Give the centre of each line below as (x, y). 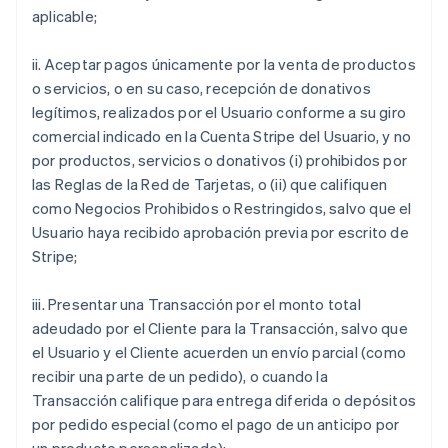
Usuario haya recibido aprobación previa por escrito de (220, 232)
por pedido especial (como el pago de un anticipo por (216, 424)
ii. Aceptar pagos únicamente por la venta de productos (224, 64)
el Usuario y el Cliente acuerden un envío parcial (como (219, 352)
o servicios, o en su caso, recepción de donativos (201, 88)
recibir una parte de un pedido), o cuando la (180, 376)
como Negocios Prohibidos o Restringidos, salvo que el (222, 208)
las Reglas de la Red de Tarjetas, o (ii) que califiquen (210, 184)
